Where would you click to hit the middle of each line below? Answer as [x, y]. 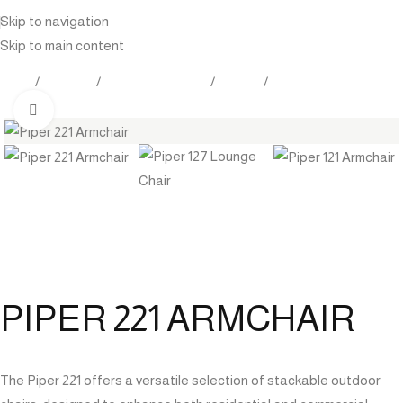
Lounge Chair [312, 81]
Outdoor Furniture [156, 81]
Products [68, 81]
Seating [239, 81]
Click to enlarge [100, 110]
